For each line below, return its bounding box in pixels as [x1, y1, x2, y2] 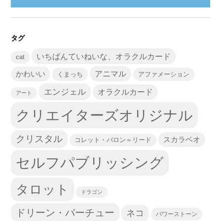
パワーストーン [156, 211, 198, 218]
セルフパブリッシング [16, 155, 164, 171]
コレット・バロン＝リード [74, 136, 152, 144]
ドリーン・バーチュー [16, 207, 115, 219]
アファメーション [138, 71, 190, 78]
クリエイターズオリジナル [16, 107, 193, 124]
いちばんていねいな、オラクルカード [37, 52, 171, 61]
